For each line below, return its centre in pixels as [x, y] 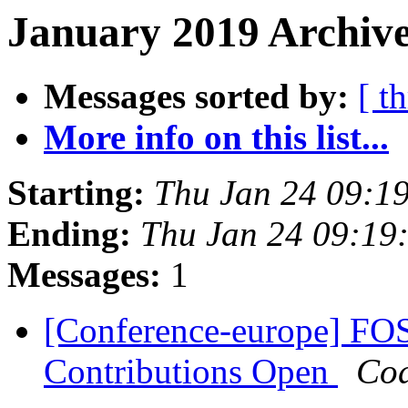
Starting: [76, 193]
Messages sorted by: [196, 97]
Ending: [69, 234]
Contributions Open [191, 372]
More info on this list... [216, 138]
